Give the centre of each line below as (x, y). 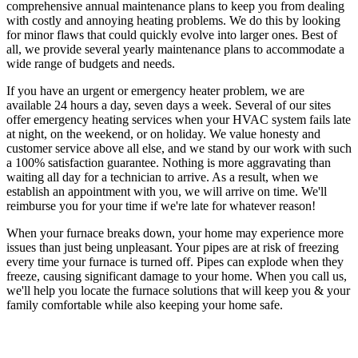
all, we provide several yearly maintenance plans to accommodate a (175, 50)
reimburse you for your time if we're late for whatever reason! (161, 206)
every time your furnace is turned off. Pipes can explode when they (175, 262)
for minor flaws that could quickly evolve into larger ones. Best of (172, 35)
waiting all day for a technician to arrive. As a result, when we (162, 177)
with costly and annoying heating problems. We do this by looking (173, 21)
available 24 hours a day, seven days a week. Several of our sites (169, 105)
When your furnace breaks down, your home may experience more (175, 233)
